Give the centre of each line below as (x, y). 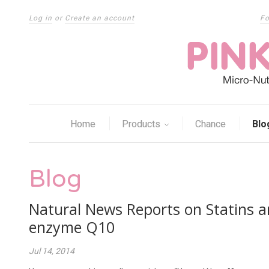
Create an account (100, 18)
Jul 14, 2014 (52, 251)
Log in (41, 18)
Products (142, 124)
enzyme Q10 (72, 227)
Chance (210, 124)
